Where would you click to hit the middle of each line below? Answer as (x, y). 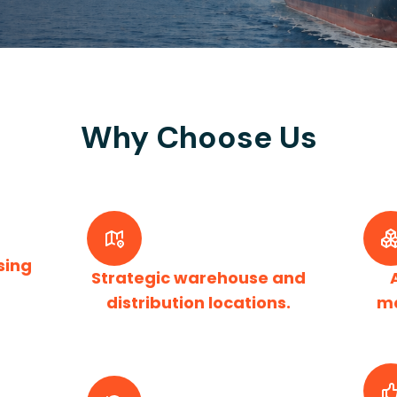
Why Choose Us (198, 137)
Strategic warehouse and (198, 278)
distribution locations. (198, 303)
